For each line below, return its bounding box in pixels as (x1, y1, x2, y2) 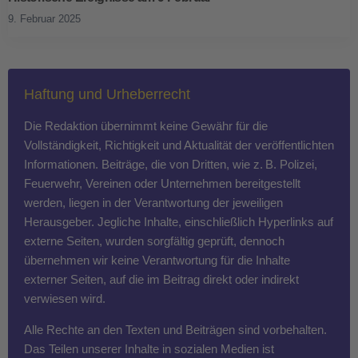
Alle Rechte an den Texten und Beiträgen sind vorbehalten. (23, 322, 327, 336)
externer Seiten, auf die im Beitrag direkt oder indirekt (23, 272, 299, 286)
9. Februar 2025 (7, 12, 81, 25)
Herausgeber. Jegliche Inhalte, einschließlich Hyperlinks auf (23, 214, 333, 229)
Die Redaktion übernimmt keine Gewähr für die (23, 118, 268, 133)
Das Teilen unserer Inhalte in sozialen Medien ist (23, 341, 274, 356)
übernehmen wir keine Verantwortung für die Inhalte (23, 253, 290, 267)
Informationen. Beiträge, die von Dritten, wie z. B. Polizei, (23, 157, 317, 171)
